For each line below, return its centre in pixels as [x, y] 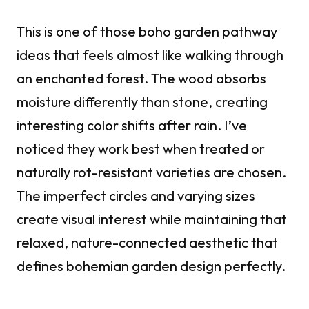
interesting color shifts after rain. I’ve [132, 126]
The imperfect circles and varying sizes [136, 196]
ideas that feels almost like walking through [150, 55]
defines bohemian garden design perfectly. [151, 266]
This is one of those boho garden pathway [147, 32]
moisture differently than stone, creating [142, 102]
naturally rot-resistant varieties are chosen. [151, 172]
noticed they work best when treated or [141, 149]
